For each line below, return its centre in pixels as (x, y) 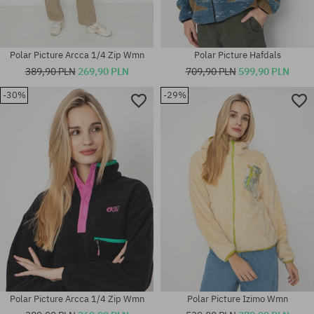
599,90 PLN (264, 71)
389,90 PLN (50, 71)
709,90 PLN (211, 71)
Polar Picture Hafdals (237, 55)
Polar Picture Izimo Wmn (237, 299)
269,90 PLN (103, 71)
